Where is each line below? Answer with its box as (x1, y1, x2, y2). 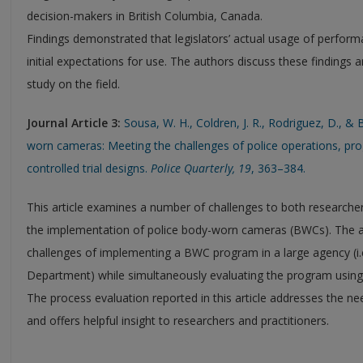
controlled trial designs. (27, 160, 151, 176)
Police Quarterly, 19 (151, 160, 251, 176)
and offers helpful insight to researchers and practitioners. (27, 312, 329, 328)
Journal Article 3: (27, 114, 121, 130)
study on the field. (27, 75, 120, 92)
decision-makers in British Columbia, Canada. (27, 7, 263, 23)
